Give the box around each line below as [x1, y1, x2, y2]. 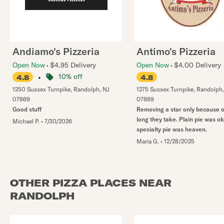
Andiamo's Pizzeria [12, 45, 99, 57]
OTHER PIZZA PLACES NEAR [10, 176, 171, 189]
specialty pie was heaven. [136, 125, 207, 133]
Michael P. [12, 117, 39, 125]
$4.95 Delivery [50, 60, 96, 69]
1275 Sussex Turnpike [136, 85, 193, 93]
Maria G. [136, 137, 159, 145]
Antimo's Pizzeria [136, 45, 215, 57]
